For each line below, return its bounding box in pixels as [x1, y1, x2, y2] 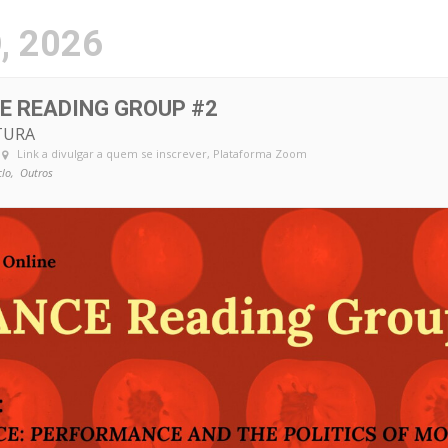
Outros [20, 165, 53, 180]
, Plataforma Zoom [207, 146, 307, 161]
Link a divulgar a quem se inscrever [17, 146, 207, 161]
